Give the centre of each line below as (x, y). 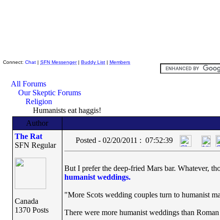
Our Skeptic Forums (50, 93)
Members (120, 62)
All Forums (28, 84)
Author (37, 123)
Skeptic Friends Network (61, 52)
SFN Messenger (58, 62)
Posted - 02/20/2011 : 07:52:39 (124, 140)
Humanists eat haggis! (66, 110)
